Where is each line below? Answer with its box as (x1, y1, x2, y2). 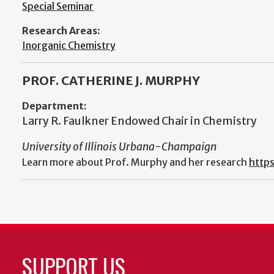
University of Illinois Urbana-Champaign (22, 139, 217, 154)
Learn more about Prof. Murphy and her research (22, 155, 249, 168)
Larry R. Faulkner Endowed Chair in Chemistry (22, 114, 257, 128)
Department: (22, 99, 87, 112)
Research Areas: (22, 24, 100, 37)
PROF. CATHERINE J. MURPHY (22, 72, 200, 88)
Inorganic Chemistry (22, 39, 116, 51)
